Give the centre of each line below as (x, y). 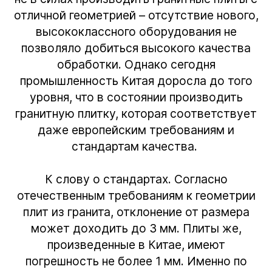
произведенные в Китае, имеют (136, 244)
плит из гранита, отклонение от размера (136, 212)
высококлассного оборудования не (136, 31)
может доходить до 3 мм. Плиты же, (136, 228)
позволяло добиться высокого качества (136, 48)
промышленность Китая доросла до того (136, 80)
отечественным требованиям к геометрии (136, 195)
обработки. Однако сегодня (136, 64)
